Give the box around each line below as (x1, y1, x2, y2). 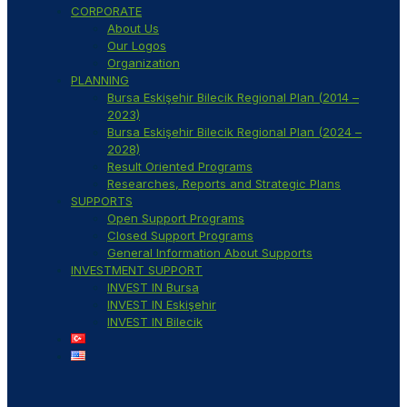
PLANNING (71, 73, 129, 88)
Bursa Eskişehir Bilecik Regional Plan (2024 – (107, 124, 362, 140)
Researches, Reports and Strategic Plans (107, 176, 341, 192)
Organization (107, 55, 180, 71)
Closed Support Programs (107, 228, 253, 243)
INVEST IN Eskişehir (107, 297, 216, 313)
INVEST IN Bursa (107, 280, 199, 295)
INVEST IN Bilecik (107, 314, 203, 330)
